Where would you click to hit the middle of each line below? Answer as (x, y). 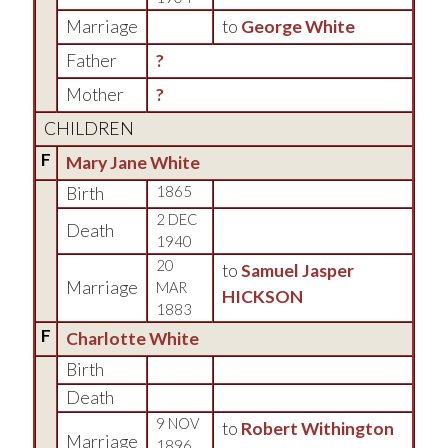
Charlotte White (132, 338)
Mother (95, 94)
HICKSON (262, 296)
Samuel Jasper (297, 270)
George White (298, 26)
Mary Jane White (133, 162)
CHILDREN (89, 128)
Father (91, 60)
